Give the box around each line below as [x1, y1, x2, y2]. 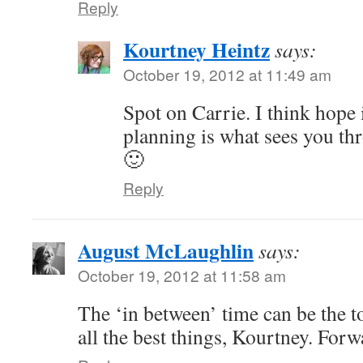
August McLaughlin [78, 235, 254, 266]
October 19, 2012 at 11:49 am [123, 63, 331, 85]
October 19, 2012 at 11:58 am [78, 264, 286, 286]
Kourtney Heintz [123, 34, 270, 65]
